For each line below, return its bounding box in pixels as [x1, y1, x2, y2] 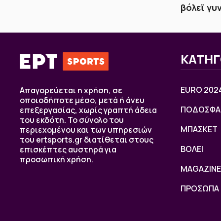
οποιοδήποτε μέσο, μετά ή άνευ [20, 94, 145, 106]
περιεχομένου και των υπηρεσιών [20, 124, 152, 135]
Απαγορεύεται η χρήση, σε [20, 84, 122, 96]
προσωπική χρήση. [20, 153, 93, 165]
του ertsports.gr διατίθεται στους [20, 134, 153, 145]
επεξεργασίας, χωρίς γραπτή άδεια [20, 104, 157, 115]
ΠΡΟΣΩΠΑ [181, 183, 219, 194]
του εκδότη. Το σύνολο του [20, 114, 124, 125]
